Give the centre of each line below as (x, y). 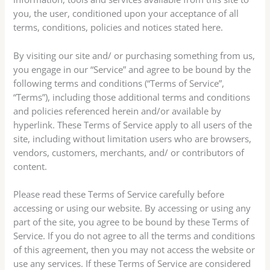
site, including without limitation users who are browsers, (133, 138)
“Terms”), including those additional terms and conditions (132, 97)
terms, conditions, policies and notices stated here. (118, 27)
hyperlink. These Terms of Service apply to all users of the (133, 124)
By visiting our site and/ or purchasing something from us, (134, 55)
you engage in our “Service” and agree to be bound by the (132, 69)
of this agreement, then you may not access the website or (134, 250)
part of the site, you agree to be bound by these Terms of (131, 222)
